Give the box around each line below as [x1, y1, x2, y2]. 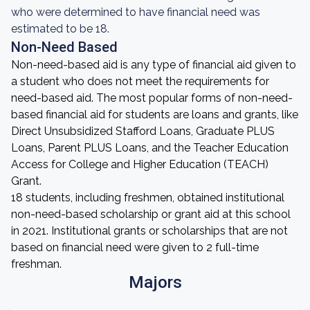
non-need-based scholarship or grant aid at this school [11, 208, 291, 221]
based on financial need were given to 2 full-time [11, 241, 259, 254]
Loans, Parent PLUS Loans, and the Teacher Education [11, 141, 289, 154]
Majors [128, 273, 182, 292]
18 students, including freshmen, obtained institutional [11, 191, 284, 204]
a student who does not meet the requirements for [11, 75, 269, 88]
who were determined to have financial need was [11, 6, 260, 19]
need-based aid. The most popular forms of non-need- [11, 91, 293, 104]
